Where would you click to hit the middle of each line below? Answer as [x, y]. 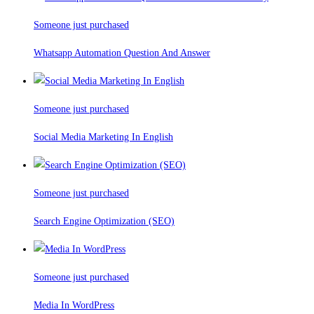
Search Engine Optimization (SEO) [104, 221]
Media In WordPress [74, 306]
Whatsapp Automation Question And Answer [122, 53]
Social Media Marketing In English [103, 137]
